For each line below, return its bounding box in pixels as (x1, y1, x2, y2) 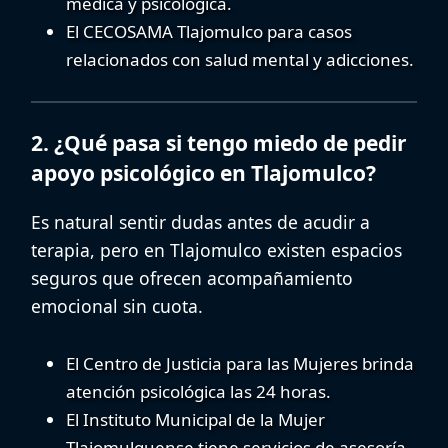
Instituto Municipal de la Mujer (83, 407, 325, 431)
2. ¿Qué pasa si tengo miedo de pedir (31, 128, 407, 157)
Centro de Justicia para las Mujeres (83, 351, 358, 375)
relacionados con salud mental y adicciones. (66, 48, 414, 72)
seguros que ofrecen (31, 265, 207, 290)
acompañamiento (207, 265, 353, 290)
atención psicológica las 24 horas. (66, 379, 331, 403)
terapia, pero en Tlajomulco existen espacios (31, 237, 402, 262)
